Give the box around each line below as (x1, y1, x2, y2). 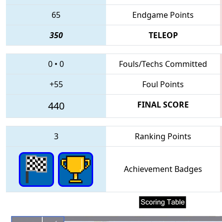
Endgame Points (132, 9, 194, 20)
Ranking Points (135, 130, 191, 142)
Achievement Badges (124, 163, 202, 174)
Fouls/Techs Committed (119, 58, 207, 69)
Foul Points (142, 78, 184, 90)
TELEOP (148, 29, 178, 41)
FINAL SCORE (137, 99, 189, 110)
